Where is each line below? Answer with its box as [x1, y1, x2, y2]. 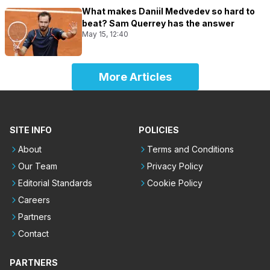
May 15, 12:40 [82, 29, 128, 39]
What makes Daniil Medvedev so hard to [82, 5, 255, 16]
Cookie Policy [147, 177, 202, 188]
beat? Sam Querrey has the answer [82, 17, 234, 28]
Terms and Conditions [147, 143, 234, 154]
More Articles [98, 70, 172, 83]
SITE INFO [10, 124, 52, 135]
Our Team [18, 160, 57, 171]
